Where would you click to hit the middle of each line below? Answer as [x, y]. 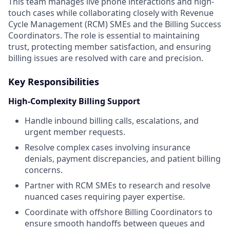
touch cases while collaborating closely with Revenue [111, 13]
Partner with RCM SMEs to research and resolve [118, 185]
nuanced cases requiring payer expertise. [105, 197]
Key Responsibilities [54, 82]
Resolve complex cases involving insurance [108, 147]
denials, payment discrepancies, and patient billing [123, 159]
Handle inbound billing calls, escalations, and [112, 121]
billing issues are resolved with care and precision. [106, 58]
